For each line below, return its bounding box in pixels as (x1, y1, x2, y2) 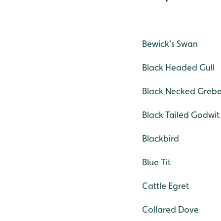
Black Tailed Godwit (142, 110, 220, 120)
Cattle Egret (142, 181, 189, 191)
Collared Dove (142, 204, 199, 215)
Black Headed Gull (142, 62, 215, 73)
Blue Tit (142, 157, 171, 168)
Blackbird (142, 133, 179, 144)
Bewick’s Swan (142, 38, 198, 49)
